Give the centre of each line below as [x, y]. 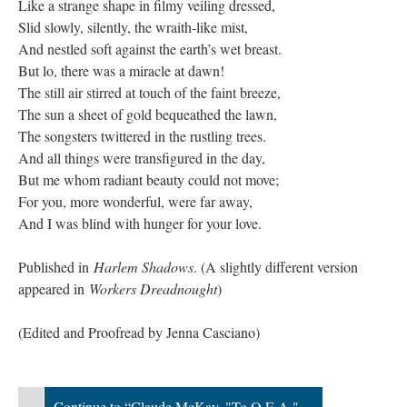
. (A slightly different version [276, 267]
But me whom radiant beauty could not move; [149, 179]
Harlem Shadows [144, 267]
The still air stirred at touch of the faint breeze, [149, 92]
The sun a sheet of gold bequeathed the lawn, [148, 114]
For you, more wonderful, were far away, [135, 201]
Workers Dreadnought [153, 288]
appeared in [54, 288]
